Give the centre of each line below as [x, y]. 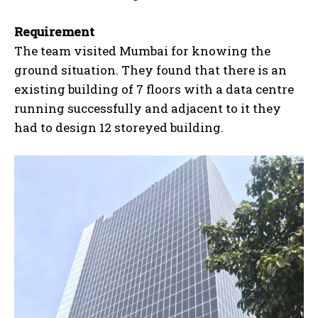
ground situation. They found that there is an [150, 70]
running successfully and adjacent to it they [148, 108]
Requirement [54, 31]
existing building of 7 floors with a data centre [154, 89]
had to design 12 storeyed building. [119, 127]
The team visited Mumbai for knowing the [142, 50]
